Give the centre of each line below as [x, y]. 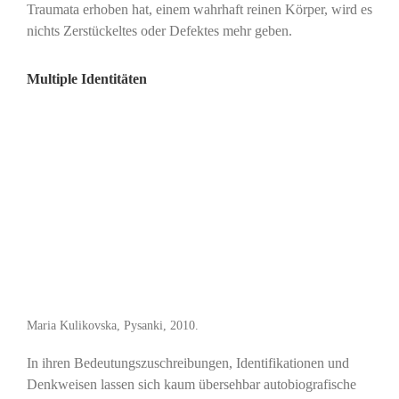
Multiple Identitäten [86, 78]
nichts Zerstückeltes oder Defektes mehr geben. [159, 30]
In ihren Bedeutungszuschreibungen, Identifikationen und [187, 363]
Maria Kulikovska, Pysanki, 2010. [112, 326]
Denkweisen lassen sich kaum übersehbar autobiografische [191, 385]
